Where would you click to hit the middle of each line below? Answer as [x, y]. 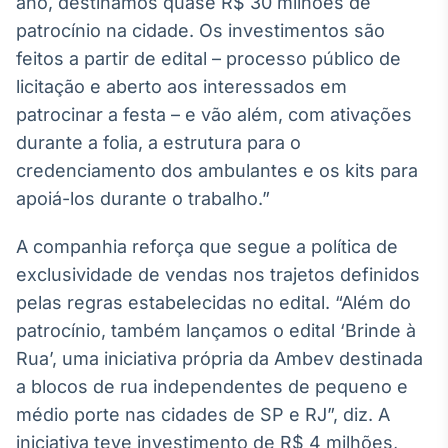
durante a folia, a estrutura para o [158, 142]
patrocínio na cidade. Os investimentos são [200, 30]
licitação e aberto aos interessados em [181, 86]
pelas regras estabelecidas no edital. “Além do [213, 302]
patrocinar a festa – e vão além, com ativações [214, 114]
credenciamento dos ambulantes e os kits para [217, 170]
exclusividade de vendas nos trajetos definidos [218, 274]
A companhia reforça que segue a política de [207, 246]
